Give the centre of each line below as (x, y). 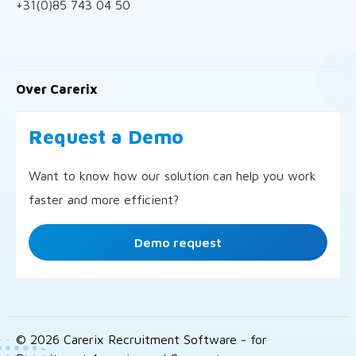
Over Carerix (57, 89)
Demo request (178, 242)
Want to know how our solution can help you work (172, 176)
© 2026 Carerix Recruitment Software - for (141, 339)
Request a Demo (106, 137)
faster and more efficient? (104, 199)
